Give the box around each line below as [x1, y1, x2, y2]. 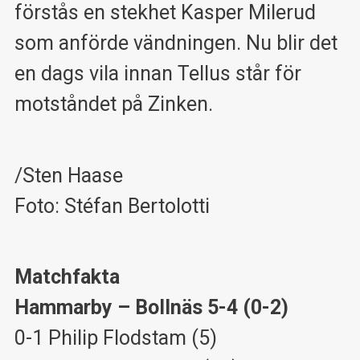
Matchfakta [14, 265, 120, 289]
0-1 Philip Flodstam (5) [14, 326, 217, 350]
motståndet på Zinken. [14, 92, 213, 117]
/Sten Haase [14, 163, 123, 187]
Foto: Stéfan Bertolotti [14, 194, 210, 218]
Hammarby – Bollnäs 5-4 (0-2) [14, 296, 288, 320]
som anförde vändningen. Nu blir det [14, 31, 337, 55]
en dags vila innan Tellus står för [14, 62, 301, 86]
